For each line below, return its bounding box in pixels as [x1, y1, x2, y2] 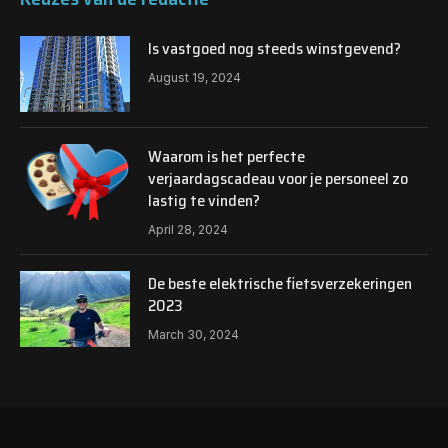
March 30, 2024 [148, 326, 239, 342]
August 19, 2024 [148, 69, 241, 85]
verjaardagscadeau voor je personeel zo [148, 165, 408, 191]
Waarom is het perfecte [148, 143, 305, 169]
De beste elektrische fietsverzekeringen [148, 270, 412, 296]
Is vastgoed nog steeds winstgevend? [148, 35, 401, 61]
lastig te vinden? [148, 187, 260, 213]
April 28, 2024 [148, 221, 228, 237]
